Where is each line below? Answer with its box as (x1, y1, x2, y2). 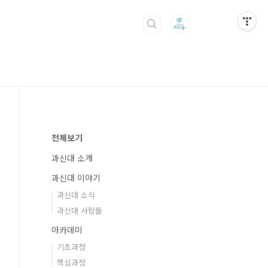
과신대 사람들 (57, 205, 102, 216)
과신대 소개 (51, 152, 93, 164)
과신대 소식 (57, 189, 95, 200)
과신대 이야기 (51, 172, 100, 184)
